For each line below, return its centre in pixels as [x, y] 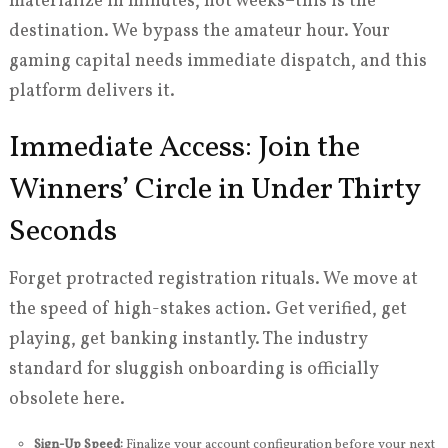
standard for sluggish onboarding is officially [193, 369]
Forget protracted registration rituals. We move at [213, 279]
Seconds [62, 232]
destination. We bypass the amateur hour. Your [199, 31]
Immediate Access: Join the [184, 148]
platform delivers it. [91, 91]
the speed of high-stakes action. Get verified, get [207, 309]
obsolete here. [66, 399]
